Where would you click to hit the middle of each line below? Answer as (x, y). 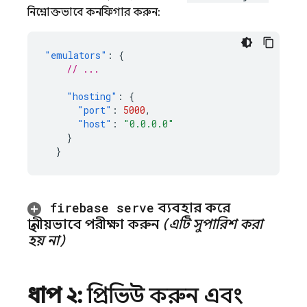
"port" (95, 110)
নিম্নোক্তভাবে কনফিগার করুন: (94, 12)
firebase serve (102, 208)
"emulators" (76, 55)
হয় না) (46, 241)
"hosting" (92, 96)
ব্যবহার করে (192, 208)
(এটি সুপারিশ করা (212, 224)
